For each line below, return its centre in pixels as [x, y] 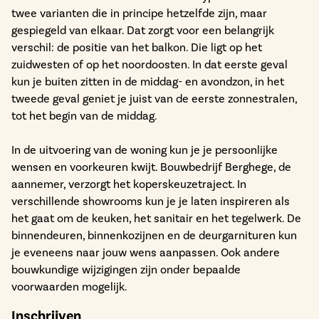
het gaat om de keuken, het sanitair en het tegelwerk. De [156, 218]
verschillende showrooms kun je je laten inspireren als [151, 201]
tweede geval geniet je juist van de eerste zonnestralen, [154, 99]
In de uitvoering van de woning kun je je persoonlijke [145, 150]
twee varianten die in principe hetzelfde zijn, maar [139, 13]
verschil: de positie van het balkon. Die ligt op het [137, 47]
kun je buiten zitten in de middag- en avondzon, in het [148, 82]
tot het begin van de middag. [84, 116]
